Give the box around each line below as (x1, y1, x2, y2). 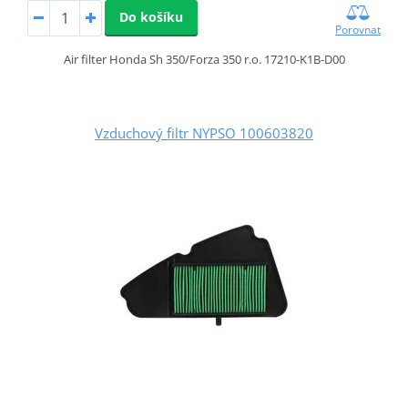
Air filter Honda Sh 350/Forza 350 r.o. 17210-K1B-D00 (63, 50, 345, 67)
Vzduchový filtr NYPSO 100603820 (95, 123, 313, 142)
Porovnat (335, 21, 382, 37)
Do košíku (118, 7, 183, 25)
